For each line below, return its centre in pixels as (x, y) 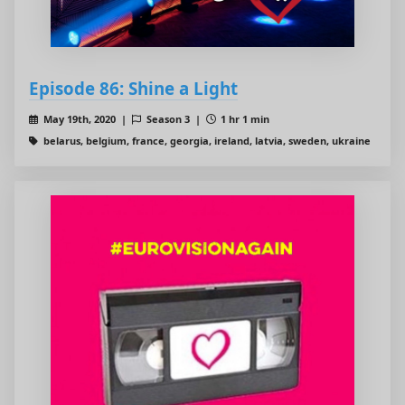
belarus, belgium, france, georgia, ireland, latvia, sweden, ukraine (205, 141)
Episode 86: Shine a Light (133, 89)
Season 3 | (174, 119)
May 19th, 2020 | (86, 119)
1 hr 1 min (244, 119)
